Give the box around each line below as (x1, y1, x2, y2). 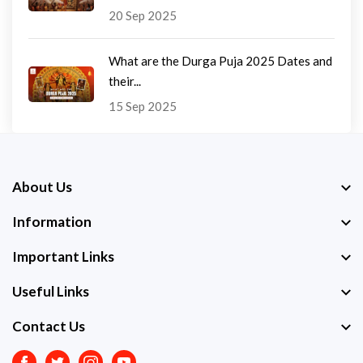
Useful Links (12, 283, 89, 301)
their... (109, 74, 141, 89)
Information (12, 213, 92, 231)
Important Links (12, 248, 114, 266)
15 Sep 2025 (109, 99, 177, 114)
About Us (12, 178, 72, 196)
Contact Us (12, 318, 85, 335)
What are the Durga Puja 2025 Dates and (109, 53, 332, 69)
